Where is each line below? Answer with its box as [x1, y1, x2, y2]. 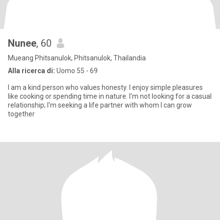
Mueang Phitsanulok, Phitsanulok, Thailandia [8, 54, 146, 62]
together [8, 110, 35, 118]
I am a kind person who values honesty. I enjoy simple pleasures [8, 83, 203, 91]
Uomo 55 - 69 [55, 67, 98, 75]
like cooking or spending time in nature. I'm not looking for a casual [8, 92, 212, 100]
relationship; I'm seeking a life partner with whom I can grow [8, 101, 192, 109]
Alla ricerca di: [8, 67, 55, 75]
